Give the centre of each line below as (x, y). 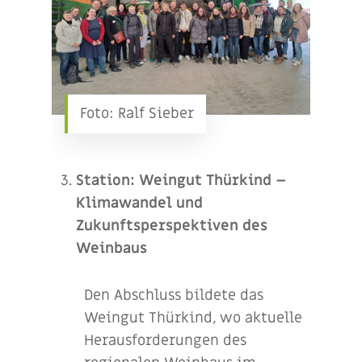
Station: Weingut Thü (154, 180)
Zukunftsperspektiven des (172, 225)
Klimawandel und (139, 203)
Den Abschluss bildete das (174, 295)
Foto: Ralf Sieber (137, 113)
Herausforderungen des (165, 340)
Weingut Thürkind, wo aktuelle (193, 318)
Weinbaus (112, 248)
